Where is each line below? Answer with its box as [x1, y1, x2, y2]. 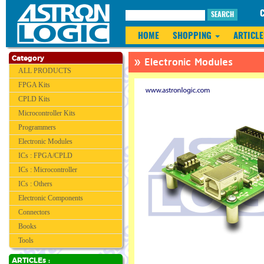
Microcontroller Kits [18, 109, 75, 117]
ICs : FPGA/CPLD [18, 151, 72, 160]
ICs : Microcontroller [18, 166, 77, 174]
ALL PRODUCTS [18, 67, 71, 75]
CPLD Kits [18, 95, 50, 103]
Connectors [18, 208, 50, 216]
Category [12, 55, 44, 62]
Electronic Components [18, 194, 83, 202]
